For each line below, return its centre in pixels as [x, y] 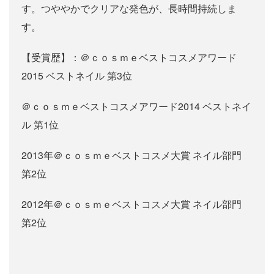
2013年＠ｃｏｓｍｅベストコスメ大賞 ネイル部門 [131, 155]
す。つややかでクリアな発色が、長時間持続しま [129, 9]
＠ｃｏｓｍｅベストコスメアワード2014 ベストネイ [136, 106]
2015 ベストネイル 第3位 [77, 76]
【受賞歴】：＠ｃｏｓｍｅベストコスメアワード [129, 57]
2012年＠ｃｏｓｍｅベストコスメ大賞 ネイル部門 [131, 204]
